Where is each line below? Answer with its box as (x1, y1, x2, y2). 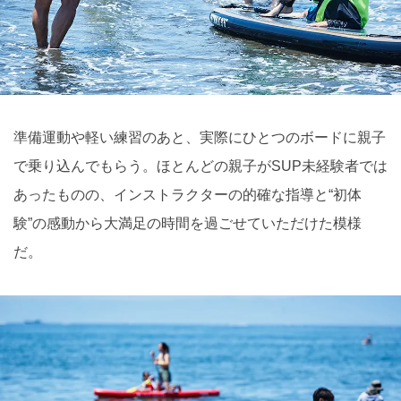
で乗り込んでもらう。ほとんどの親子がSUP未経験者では (13, 158, 388, 175)
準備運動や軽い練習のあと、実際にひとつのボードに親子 (13, 130, 386, 146)
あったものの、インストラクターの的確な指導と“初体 (13, 187, 362, 203)
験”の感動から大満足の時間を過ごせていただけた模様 (13, 216, 362, 232)
